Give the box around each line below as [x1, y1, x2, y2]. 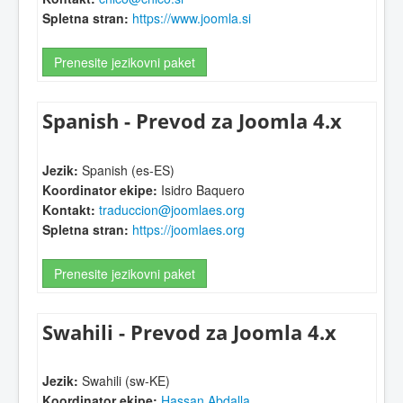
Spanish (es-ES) [78, 160, 175, 179]
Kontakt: [42, 200, 95, 219]
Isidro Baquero [157, 180, 245, 199]
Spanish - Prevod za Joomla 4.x [42, 107, 342, 136]
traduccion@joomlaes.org [99, 200, 245, 219]
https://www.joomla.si [132, 8, 251, 27]
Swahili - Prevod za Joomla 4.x [42, 318, 336, 346]
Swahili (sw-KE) [78, 372, 170, 390]
